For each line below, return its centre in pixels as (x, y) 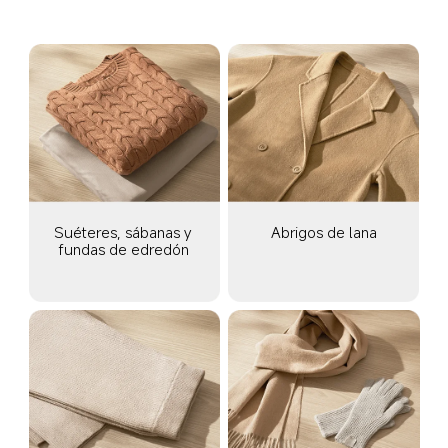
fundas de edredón (124, 248)
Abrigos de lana (323, 231)
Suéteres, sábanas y (124, 231)
